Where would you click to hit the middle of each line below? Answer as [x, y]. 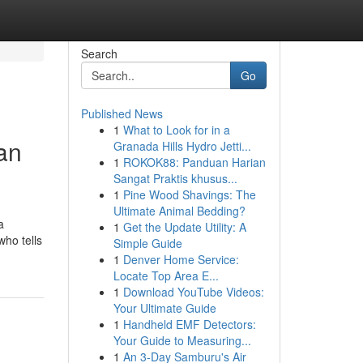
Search [99, 53]
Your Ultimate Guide [164, 308]
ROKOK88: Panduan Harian [194, 162]
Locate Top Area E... [166, 275]
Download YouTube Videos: [193, 292]
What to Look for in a [176, 130]
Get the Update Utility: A [184, 227]
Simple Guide [147, 243]
